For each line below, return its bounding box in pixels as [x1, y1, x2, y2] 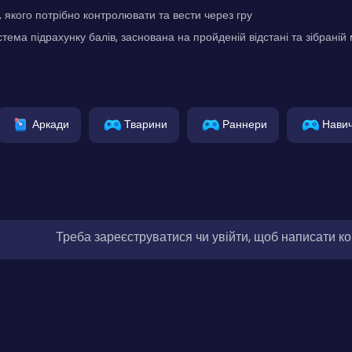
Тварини [124, 115, 167, 132]
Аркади [32, 115, 69, 132]
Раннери [222, 115, 267, 132]
